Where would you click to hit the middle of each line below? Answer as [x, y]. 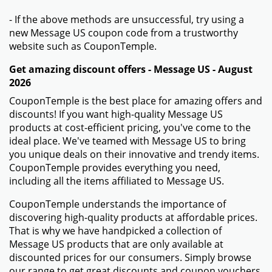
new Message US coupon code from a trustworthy [124, 32]
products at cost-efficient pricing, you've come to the [130, 127]
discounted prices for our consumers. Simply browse [130, 257]
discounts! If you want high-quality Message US [116, 114]
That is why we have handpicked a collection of [115, 230]
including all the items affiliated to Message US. [117, 181]
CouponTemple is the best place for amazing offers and [136, 100]
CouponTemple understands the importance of [117, 204]
